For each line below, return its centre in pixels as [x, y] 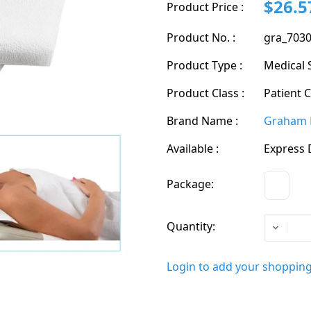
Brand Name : [202, 121]
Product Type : [204, 65]
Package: [190, 184]
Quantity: [191, 226]
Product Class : [205, 93]
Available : [193, 149]
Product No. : [201, 37]
